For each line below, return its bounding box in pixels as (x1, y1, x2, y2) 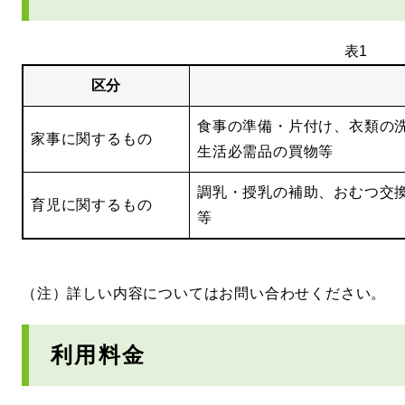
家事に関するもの (31, 130, 153, 146)
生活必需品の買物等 (197, 143, 334, 159)
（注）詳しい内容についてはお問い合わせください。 (22, 285, 387, 301)
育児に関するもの (31, 196, 153, 212)
